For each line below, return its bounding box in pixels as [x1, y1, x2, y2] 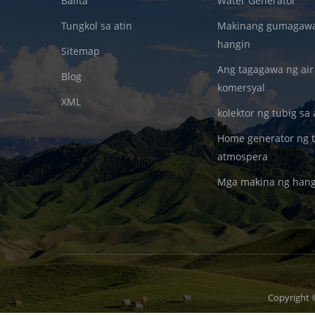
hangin [217, 37, 251, 51]
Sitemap [61, 44, 100, 58]
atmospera [217, 149, 269, 163]
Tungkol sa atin [61, 18, 132, 32]
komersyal [217, 80, 266, 94]
